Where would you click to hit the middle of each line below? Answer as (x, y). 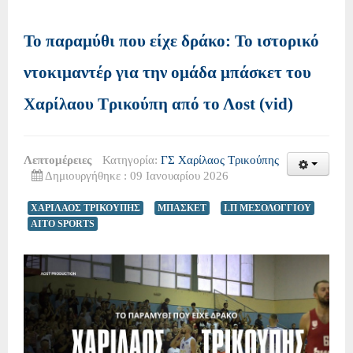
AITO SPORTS (63, 224)
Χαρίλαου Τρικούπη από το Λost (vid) (158, 104)
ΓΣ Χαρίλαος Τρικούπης (220, 160)
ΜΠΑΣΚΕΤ (182, 208)
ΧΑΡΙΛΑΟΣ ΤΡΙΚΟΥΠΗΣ (85, 208)
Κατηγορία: (132, 160)
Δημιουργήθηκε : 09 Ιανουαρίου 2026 (137, 176)
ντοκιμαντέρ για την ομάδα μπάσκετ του (167, 73)
